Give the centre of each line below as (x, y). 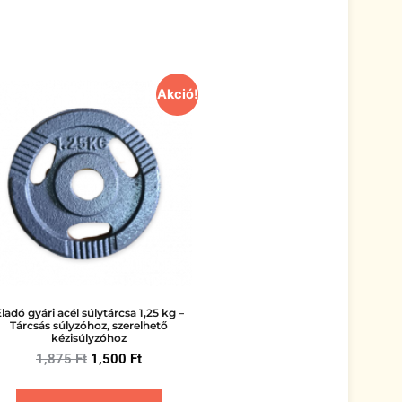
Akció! (177, 95)
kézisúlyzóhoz (89, 338)
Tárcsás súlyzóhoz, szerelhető (89, 326)
